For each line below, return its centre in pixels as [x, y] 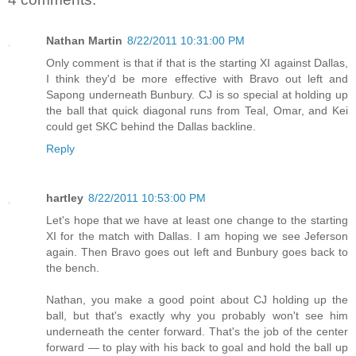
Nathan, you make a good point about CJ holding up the [197, 300]
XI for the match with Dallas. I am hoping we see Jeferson [197, 236]
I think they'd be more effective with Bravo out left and [197, 79]
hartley [65, 198]
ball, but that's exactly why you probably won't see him [197, 316]
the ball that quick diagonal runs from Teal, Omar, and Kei [197, 111]
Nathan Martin [84, 41]
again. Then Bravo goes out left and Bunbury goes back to [197, 252]
